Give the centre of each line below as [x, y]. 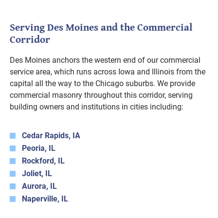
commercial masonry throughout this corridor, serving [101, 95]
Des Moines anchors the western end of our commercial [105, 60]
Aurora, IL [39, 186]
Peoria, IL [39, 148]
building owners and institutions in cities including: [97, 107]
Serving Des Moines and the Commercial [101, 27]
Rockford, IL [43, 161]
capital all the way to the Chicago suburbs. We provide [102, 83]
